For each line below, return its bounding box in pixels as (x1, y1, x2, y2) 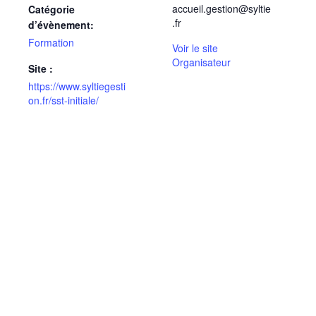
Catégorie (28, 2, 75, 17)
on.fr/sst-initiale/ (28, 93, 99, 108)
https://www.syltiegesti (28, 79, 126, 94)
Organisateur (172, 55, 231, 70)
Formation (28, 35, 74, 50)
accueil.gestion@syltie (172, 1, 271, 16)
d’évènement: (28, 18, 94, 32)
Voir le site (172, 41, 218, 56)
